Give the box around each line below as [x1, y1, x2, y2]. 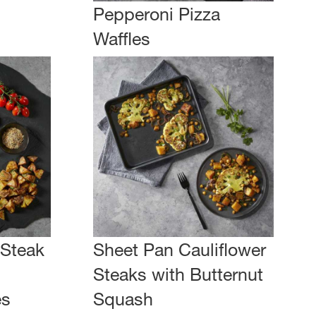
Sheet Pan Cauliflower [92, 239, 266, 260]
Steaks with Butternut [92, 264, 263, 285]
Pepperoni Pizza [92, 4, 220, 25]
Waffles [92, 28, 150, 49]
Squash [92, 288, 153, 310]
